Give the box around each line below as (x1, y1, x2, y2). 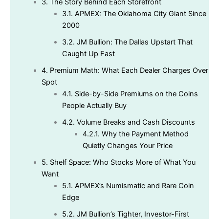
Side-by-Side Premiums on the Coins (72, 89, 198, 99)
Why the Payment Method (99, 130, 189, 139)
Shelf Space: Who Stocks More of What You (47, 158, 196, 167)
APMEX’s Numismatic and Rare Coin (72, 181, 194, 191)
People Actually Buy (62, 101, 127, 110)
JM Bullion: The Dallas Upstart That (74, 38, 193, 47)
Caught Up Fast (62, 49, 115, 59)
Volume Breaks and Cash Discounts (74, 118, 195, 127)
